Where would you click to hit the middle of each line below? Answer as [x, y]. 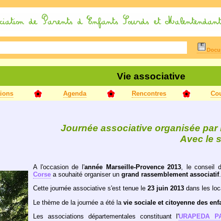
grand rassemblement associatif [170, 174]
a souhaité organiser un [86, 174]
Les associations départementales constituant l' [106, 216]
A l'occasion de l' [59, 167]
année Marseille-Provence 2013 [133, 167]
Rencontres [149, 93]
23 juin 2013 [166, 188]
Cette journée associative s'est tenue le [90, 188]
